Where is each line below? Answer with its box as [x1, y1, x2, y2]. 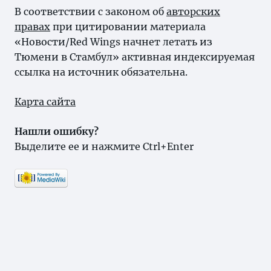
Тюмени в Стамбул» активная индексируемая [15, 51, 255, 63]
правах [15, 21, 50, 33]
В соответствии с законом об [15, 5, 166, 18]
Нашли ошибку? [15, 125, 99, 137]
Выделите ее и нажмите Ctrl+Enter [15, 140, 194, 152]
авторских [166, 5, 220, 18]
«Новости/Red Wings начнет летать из [15, 36, 212, 48]
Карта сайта [15, 96, 76, 108]
